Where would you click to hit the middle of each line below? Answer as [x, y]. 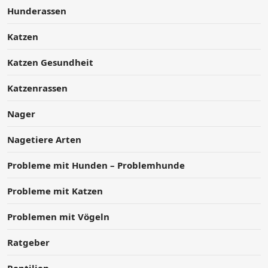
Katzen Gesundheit [50, 62]
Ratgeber [28, 242]
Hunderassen [37, 10]
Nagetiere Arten [44, 139]
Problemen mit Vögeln [58, 216]
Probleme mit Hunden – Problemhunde [96, 165]
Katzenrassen [37, 88]
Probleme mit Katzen [55, 191]
